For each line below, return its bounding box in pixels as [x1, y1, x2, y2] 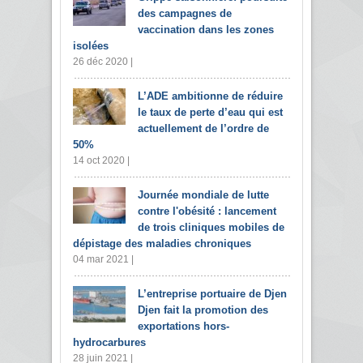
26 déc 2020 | [73, 55, 133, 67]
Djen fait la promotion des [138, 303, 268, 316]
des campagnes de [138, 6, 232, 19]
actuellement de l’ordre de [138, 122, 269, 135]
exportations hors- [138, 319, 229, 332]
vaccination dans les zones [138, 23, 274, 36]
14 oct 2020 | [73, 154, 130, 166]
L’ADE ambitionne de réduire [138, 89, 283, 102]
